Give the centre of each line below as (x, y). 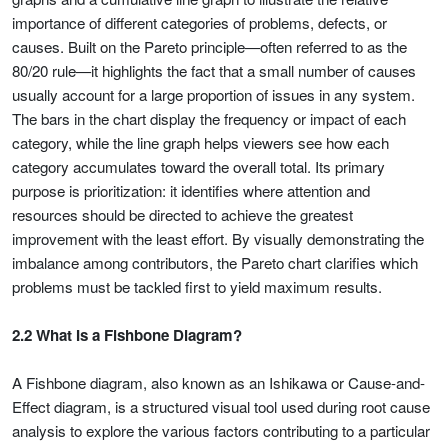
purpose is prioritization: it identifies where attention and (191, 190)
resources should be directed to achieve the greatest (182, 214)
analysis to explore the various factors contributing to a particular (221, 430)
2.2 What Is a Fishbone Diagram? (127, 335)
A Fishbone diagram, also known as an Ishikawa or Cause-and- (218, 382)
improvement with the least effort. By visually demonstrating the (218, 238)
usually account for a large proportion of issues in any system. (213, 94)
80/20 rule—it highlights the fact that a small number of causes (214, 70)
